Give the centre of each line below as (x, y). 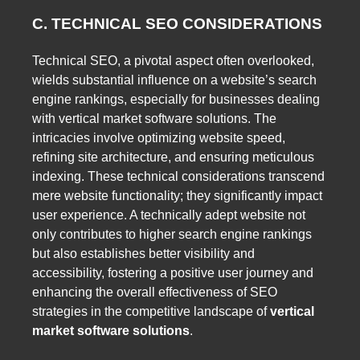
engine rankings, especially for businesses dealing (176, 99)
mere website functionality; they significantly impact (177, 195)
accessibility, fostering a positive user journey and (173, 272)
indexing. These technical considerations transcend (178, 176)
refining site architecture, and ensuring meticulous (173, 157)
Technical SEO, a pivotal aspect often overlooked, (173, 60)
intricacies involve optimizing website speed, (159, 137)
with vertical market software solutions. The (154, 118)
